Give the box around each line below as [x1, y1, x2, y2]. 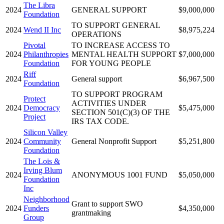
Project [23, 112, 45, 121]
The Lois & [23, 156, 60, 165]
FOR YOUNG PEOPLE [71, 58, 151, 67]
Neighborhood [23, 194, 69, 203]
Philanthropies [23, 49, 68, 58]
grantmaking [71, 208, 111, 217]
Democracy [23, 103, 60, 112]
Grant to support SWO [71, 199, 143, 208]
